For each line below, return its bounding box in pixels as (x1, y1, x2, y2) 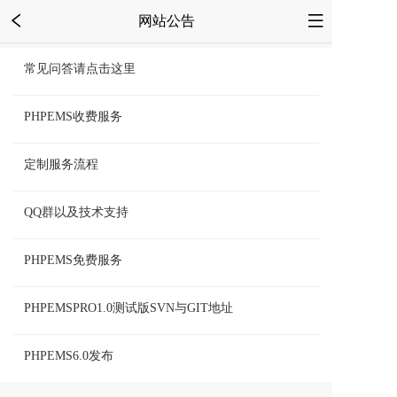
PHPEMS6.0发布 (24, 349, 113, 362)
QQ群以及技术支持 (24, 206, 128, 219)
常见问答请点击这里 (24, 62, 136, 75)
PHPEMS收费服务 (24, 110, 122, 123)
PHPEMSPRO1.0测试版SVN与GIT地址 (24, 301, 233, 315)
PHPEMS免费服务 (24, 253, 122, 267)
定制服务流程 (24, 158, 98, 171)
